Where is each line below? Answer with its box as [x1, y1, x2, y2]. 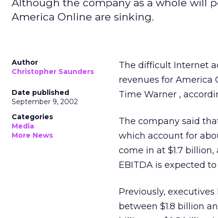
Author [12, 58, 38, 67]
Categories [12, 112, 53, 121]
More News [12, 131, 53, 140]
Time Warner [119, 89, 179, 100]
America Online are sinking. [12, 11, 154, 23]
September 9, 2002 [12, 97, 78, 106]
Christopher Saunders [12, 67, 94, 76]
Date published [12, 88, 69, 97]
